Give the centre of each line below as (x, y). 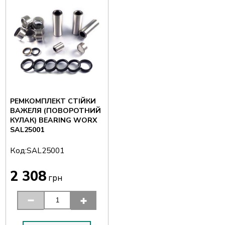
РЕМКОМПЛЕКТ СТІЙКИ (53, 101)
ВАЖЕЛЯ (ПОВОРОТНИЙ (55, 110)
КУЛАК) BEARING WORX (53, 120)
